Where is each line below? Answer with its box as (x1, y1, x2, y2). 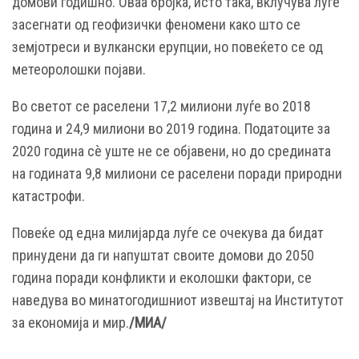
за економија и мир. (12, 313, 129, 331)
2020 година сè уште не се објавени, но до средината (12, 142, 331, 159)
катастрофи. (12, 187, 85, 204)
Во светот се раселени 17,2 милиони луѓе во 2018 (12, 97, 311, 115)
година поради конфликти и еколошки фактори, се (12, 268, 312, 286)
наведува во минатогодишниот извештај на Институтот (12, 291, 344, 309)
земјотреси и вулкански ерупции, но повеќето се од (12, 38, 323, 55)
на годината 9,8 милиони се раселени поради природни (12, 164, 342, 182)
